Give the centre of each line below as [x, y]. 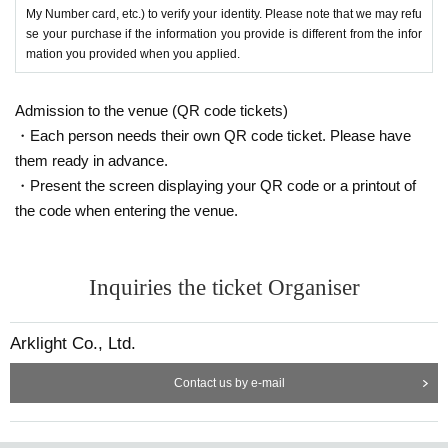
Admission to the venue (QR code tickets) [151, 110]
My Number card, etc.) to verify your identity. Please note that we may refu [224, 13]
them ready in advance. [91, 160]
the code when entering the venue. [126, 210]
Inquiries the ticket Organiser [224, 287]
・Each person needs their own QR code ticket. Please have [213, 135]
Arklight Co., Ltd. [73, 343]
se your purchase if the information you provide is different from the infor [224, 33]
